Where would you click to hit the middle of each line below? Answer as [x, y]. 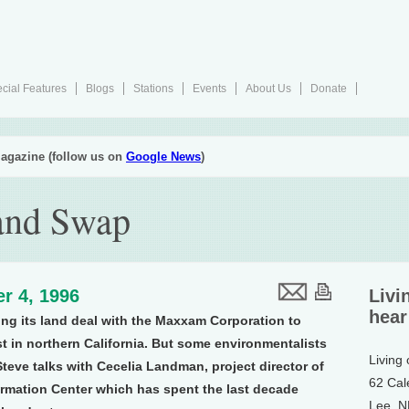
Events [210, 89]
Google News [163, 157]
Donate [329, 89]
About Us [268, 89]
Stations [153, 89]
